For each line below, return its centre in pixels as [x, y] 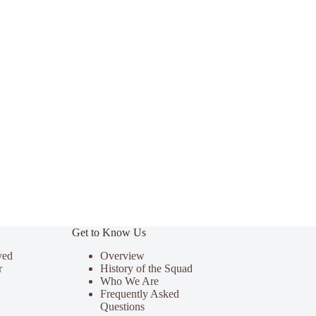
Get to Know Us [109, 233]
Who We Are [129, 281]
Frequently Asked [139, 293]
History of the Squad [146, 268]
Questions [122, 306]
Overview [122, 255]
